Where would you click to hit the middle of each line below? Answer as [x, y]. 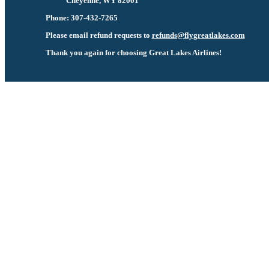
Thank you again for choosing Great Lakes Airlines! [133, 53]
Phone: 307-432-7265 [81, 18]
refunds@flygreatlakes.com [198, 35]
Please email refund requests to [98, 35]
